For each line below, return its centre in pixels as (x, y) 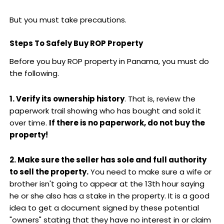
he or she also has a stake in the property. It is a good (109, 195)
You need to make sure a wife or (150, 171)
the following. (34, 73)
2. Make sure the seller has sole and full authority (108, 159)
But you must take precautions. (68, 20)
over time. (29, 122)
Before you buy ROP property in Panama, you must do (109, 61)
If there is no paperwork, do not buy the (127, 122)
